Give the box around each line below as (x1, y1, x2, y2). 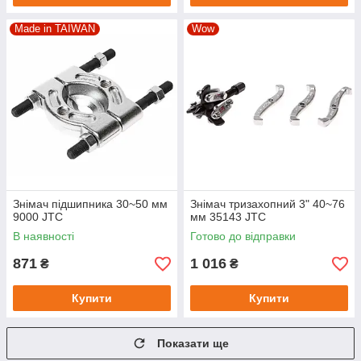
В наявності (13, 230, 74, 243)
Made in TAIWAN (15, 23, 95, 35)
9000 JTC (13, 210, 63, 223)
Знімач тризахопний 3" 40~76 (190, 197, 345, 210)
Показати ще (157, 337, 229, 350)
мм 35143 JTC (190, 210, 266, 223)
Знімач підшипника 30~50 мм (13, 197, 168, 210)
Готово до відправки (190, 230, 296, 243)
